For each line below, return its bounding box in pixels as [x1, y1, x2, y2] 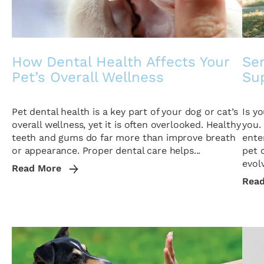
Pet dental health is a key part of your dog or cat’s [12, 106, 238, 117]
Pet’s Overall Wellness [12, 69, 164, 85]
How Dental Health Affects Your [12, 54, 229, 70]
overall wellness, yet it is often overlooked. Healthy [12, 119, 241, 130]
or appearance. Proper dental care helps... [12, 145, 201, 156]
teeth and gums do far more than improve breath [12, 132, 236, 143]
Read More [12, 163, 64, 174]
